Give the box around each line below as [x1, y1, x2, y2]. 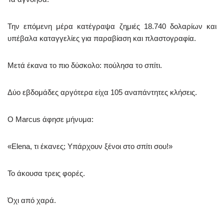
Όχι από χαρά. [7, 196, 56, 205]
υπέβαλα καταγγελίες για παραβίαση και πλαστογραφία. [7, 34, 196, 43]
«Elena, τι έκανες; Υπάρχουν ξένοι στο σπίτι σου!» [7, 142, 172, 151]
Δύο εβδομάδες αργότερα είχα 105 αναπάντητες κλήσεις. [7, 88, 197, 97]
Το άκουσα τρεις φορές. [7, 169, 85, 178]
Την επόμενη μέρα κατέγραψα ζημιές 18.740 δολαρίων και [7, 22, 216, 31]
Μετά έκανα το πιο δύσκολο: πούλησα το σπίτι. [7, 61, 162, 70]
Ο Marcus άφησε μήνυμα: [7, 115, 93, 124]
